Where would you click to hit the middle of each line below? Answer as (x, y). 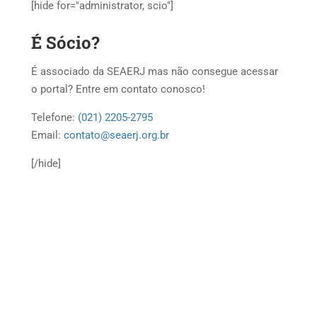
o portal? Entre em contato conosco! (118, 89)
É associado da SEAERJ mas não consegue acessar (155, 71)
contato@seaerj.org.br (116, 135)
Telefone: (54, 117)
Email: (47, 135)
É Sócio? (65, 42)
